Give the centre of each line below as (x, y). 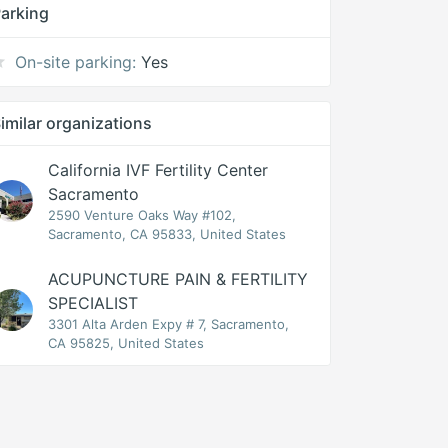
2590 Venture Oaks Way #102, (142, 215)
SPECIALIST (93, 303)
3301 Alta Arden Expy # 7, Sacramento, (169, 324)
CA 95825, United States (126, 343)
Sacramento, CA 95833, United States (167, 234)
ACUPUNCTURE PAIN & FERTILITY (178, 279)
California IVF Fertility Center (158, 170)
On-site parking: (76, 62)
